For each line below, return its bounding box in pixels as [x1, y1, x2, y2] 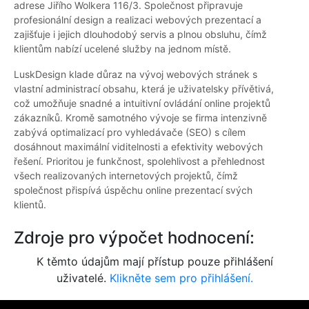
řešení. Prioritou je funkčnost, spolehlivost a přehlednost [14, 155, 265, 168]
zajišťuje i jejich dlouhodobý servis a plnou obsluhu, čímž [14, 28, 267, 41]
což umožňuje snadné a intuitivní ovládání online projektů [14, 97, 270, 110]
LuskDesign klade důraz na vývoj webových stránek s [14, 68, 257, 81]
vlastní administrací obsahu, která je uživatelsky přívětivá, [14, 83, 274, 95]
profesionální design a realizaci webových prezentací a [14, 14, 261, 26]
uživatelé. [56, 271, 110, 286]
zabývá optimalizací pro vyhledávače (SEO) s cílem [14, 126, 246, 139]
